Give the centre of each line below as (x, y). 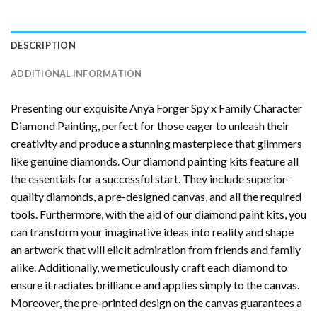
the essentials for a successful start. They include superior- (151, 178)
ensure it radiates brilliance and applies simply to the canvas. (155, 284)
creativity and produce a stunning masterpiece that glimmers (156, 143)
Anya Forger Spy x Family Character (216, 108)
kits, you (285, 214)
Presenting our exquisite (70, 108)
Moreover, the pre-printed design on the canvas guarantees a (156, 302)
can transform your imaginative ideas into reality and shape (152, 231)
